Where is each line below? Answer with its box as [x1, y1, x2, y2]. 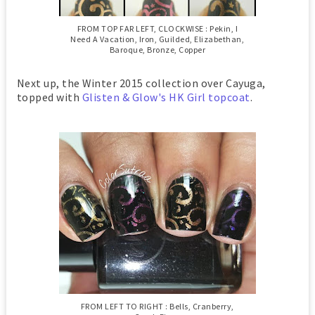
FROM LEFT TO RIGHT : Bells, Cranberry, [80, 300, 234, 311]
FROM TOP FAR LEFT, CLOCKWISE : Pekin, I [77, 22, 238, 34]
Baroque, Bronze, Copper [109, 44, 206, 55]
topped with [16, 89, 82, 104]
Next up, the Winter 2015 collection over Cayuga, [16, 75, 266, 90]
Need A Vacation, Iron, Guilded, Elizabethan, [70, 33, 245, 44]
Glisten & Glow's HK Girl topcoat [82, 89, 250, 104]
